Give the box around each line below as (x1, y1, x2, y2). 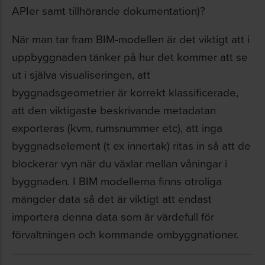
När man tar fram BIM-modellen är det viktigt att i (12, 31, 250, 47)
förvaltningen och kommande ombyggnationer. (12, 226, 238, 242)
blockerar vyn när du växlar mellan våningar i (12, 155, 227, 171)
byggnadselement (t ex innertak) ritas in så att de (12, 137, 251, 153)
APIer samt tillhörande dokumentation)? (12, 2, 205, 18)
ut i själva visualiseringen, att (12, 66, 150, 82)
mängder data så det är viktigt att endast (12, 190, 212, 206)
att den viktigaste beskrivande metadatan (12, 102, 216, 118)
